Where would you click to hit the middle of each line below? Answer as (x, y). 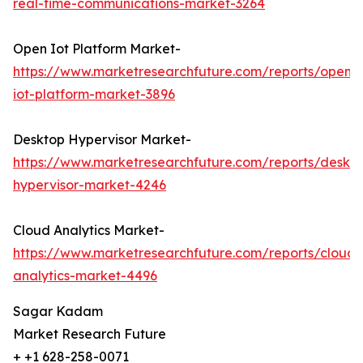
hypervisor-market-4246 (90, 185)
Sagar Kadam (58, 312)
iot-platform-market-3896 (94, 94)
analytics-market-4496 (85, 276)
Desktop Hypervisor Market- (102, 140)
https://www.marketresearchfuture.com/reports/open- (185, 72)
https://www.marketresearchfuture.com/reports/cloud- (187, 253)
